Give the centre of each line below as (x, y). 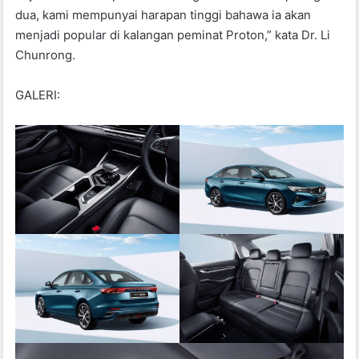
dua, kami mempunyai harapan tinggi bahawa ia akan (163, 14)
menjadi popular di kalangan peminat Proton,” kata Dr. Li (173, 34)
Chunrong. (46, 54)
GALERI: (38, 95)
